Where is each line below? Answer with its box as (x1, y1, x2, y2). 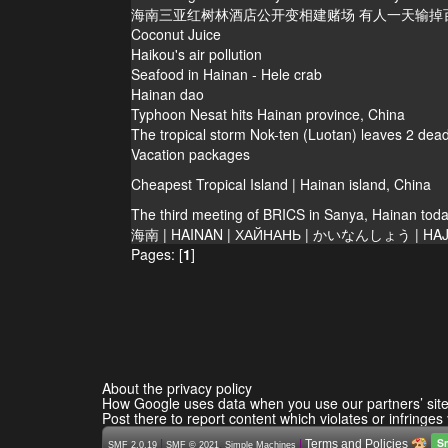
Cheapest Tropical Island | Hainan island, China (130, 173, 431, 194)
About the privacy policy (102, 377, 252, 398)
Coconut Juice (130, 23, 221, 44)
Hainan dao (130, 83, 204, 104)
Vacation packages (130, 143, 250, 164)
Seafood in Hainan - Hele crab (130, 63, 322, 84)
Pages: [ (130, 243, 183, 264)
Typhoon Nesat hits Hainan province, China (130, 103, 405, 124)
